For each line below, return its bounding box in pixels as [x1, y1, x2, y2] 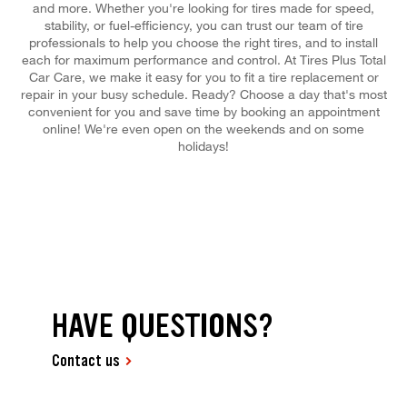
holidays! [178, 137, 229, 154]
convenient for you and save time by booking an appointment [27, 103, 380, 119]
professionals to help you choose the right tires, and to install [29, 34, 378, 50]
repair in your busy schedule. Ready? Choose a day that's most [20, 85, 387, 102]
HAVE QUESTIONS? [52, 304, 274, 348]
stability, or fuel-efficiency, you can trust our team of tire [44, 16, 363, 33]
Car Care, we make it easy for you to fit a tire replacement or [28, 68, 379, 84]
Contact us [52, 350, 121, 372]
